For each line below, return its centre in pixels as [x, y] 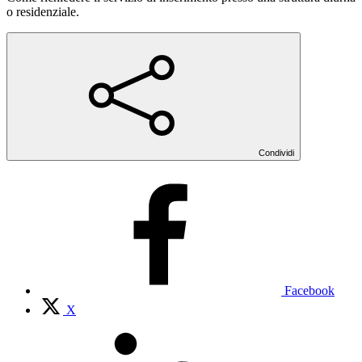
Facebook [309, 290]
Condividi [276, 152]
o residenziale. [43, 11]
